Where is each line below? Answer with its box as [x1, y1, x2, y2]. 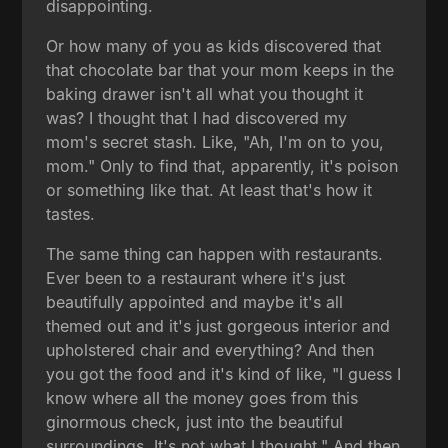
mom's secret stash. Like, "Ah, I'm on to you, [46, 131, 385, 152]
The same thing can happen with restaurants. [46, 243, 384, 264]
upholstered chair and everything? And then [46, 339, 375, 360]
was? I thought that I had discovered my [46, 107, 348, 128]
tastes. [46, 203, 96, 224]
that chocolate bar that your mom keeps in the [46, 59, 395, 80]
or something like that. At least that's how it [46, 179, 373, 200]
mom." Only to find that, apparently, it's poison [46, 155, 399, 176]
